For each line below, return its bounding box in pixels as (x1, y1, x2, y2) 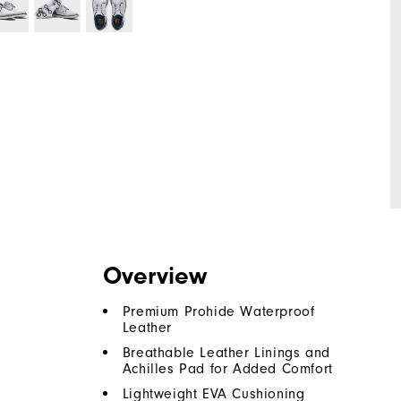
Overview (102, 260, 207, 290)
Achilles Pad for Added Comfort (122, 360, 333, 377)
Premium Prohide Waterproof (122, 303, 315, 320)
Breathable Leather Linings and (122, 344, 330, 361)
